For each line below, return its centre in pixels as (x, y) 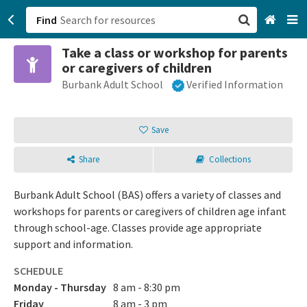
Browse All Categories (213, 90)
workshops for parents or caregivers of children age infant (150, 211)
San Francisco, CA (201, 62)
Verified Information (235, 84)
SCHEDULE (38, 271)
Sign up (178, 130)
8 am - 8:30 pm (147, 287)
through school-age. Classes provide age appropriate (138, 228)
